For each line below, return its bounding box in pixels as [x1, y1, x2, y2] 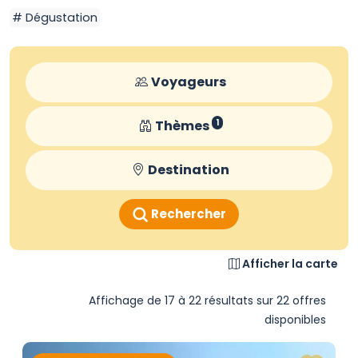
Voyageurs [151, 73, 226, 91]
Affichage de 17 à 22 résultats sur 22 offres [89, 292, 326, 308]
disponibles [265, 312, 326, 328]
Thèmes [154, 117, 209, 135]
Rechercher [150, 205, 226, 222]
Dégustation [22, 10, 97, 26]
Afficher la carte [242, 256, 338, 272]
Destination [148, 161, 229, 179]
